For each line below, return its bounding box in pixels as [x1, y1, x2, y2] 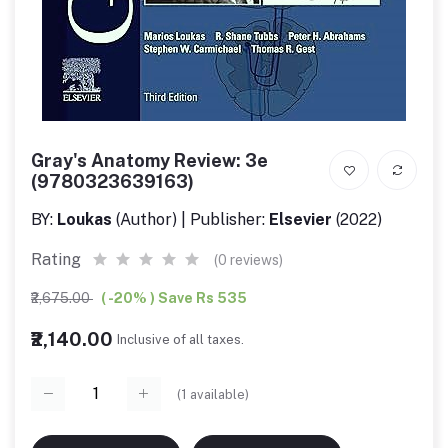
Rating [31, 250, 81, 269]
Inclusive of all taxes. [117, 331, 244, 347]
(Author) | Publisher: [112, 210, 269, 229]
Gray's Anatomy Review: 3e [31, 150, 268, 171]
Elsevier [269, 210, 332, 229]
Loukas [57, 210, 112, 229]
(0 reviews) [214, 252, 283, 268]
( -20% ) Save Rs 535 [101, 290, 247, 306]
